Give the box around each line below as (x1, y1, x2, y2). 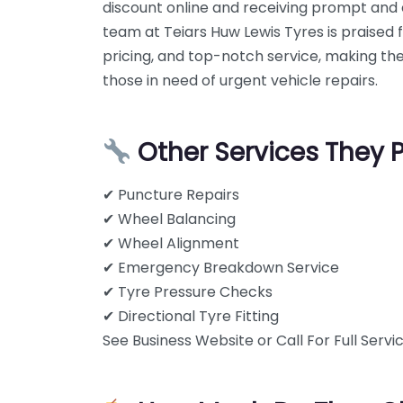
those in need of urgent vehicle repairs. (103, 70, 378, 91)
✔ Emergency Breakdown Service (103, 257, 339, 278)
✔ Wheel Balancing (103, 209, 236, 229)
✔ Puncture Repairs (103, 184, 239, 205)
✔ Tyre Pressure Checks (103, 282, 273, 302)
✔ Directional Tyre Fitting (103, 306, 279, 327)
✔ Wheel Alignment (103, 233, 239, 254)
